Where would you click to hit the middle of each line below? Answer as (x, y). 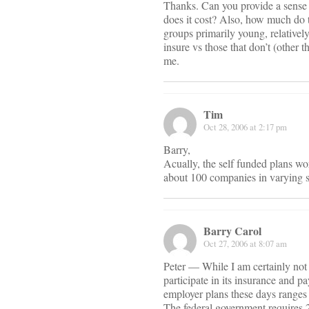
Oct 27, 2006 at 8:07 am (245, 244)
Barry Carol (232, 231)
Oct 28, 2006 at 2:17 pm (245, 127)
